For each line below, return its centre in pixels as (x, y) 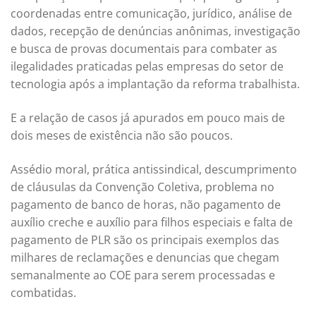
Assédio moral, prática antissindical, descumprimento (154, 170)
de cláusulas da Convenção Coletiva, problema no (142, 187)
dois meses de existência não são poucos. (122, 135)
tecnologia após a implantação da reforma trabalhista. (155, 84)
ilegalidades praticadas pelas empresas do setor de (147, 66)
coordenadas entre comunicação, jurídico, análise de (151, 13)
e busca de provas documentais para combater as (144, 48)
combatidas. (43, 293)
